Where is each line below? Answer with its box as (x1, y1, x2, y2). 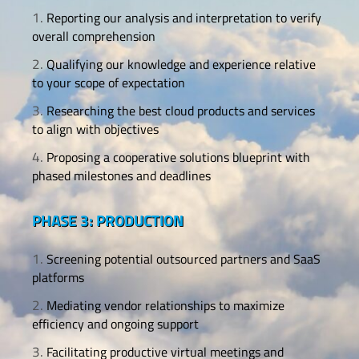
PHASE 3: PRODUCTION (32, 209, 184, 232)
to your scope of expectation (32, 73, 185, 93)
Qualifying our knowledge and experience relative (46, 54, 316, 75)
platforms (32, 268, 84, 288)
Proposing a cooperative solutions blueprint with (46, 147, 310, 167)
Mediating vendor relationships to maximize (46, 296, 284, 316)
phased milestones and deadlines (32, 166, 211, 186)
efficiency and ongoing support (32, 314, 199, 334)
